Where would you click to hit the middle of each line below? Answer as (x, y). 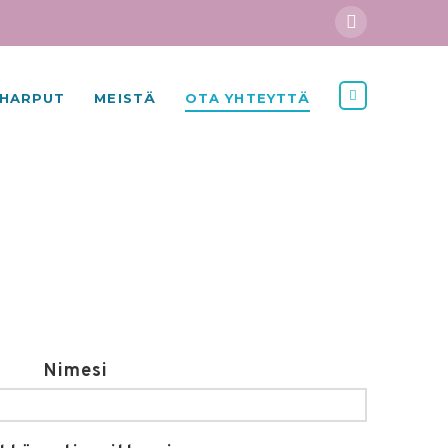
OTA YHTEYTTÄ (247, 98)
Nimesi (75, 371)
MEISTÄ (125, 98)
